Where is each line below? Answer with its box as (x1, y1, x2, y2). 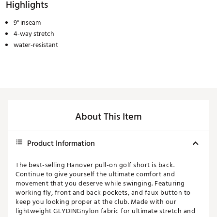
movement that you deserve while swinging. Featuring (15, 178, 185, 189)
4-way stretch (14, 28, 54, 40)
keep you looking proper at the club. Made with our (15, 196, 176, 208)
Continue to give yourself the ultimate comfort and (15, 169, 175, 180)
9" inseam (14, 17, 41, 29)
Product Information (27, 137, 95, 150)
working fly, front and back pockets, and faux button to (15, 187, 191, 199)
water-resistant (14, 39, 58, 51)
